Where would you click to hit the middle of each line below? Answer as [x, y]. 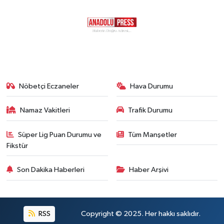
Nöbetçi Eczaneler [49, 86]
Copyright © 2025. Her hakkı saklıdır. [140, 213]
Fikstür [17, 145]
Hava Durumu [151, 86]
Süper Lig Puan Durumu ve [60, 134]
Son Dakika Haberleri [51, 170]
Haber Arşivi [149, 170]
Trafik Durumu [150, 110]
